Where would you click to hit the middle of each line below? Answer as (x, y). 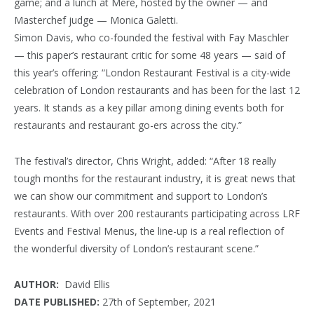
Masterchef (40, 20)
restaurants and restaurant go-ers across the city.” (128, 125)
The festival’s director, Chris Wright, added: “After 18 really (145, 161)
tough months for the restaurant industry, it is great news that (155, 178)
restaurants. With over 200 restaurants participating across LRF (157, 213)
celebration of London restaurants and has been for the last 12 (157, 90)
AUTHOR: (38, 284)
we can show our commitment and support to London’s (141, 196)
